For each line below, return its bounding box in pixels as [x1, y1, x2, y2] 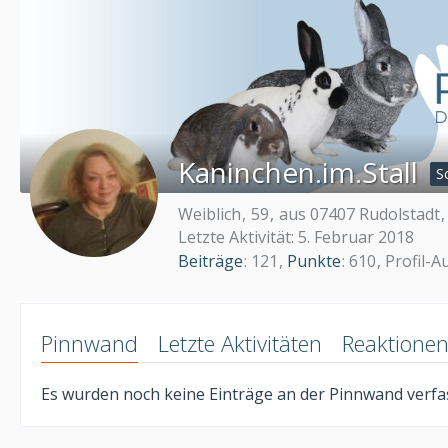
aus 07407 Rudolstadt [279, 202, 440, 225]
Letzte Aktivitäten [158, 327, 322, 358]
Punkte [287, 249, 341, 272]
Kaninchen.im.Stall [178, 153, 418, 191]
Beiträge [178, 249, 243, 272]
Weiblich [178, 202, 241, 225]
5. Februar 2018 [298, 225, 414, 248]
